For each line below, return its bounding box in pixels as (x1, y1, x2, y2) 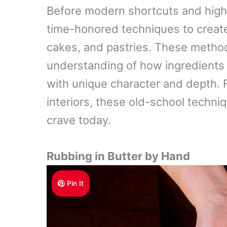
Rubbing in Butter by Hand (47, 149, 190, 163)
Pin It (67, 179, 84, 188)
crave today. (47, 113, 111, 127)
